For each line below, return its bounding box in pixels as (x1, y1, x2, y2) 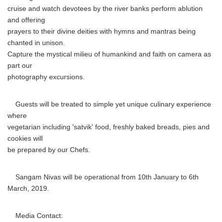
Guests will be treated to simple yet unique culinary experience (7, 101, 211, 108)
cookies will (7, 135, 43, 142)
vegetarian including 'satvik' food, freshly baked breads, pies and (7, 123, 210, 131)
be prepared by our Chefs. (7, 146, 90, 154)
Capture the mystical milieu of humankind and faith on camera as (7, 51, 211, 58)
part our (7, 62, 32, 69)
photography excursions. (7, 73, 85, 81)
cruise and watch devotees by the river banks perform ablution (7, 5, 203, 12)
